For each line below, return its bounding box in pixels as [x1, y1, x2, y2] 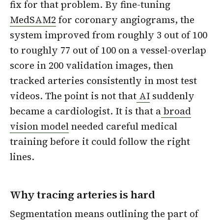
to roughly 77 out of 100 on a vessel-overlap [10, 43, 206, 56]
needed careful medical [69, 119, 177, 133]
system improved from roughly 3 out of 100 [10, 28, 207, 41]
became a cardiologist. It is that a [10, 104, 161, 117]
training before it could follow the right [10, 135, 190, 148]
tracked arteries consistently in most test [10, 74, 197, 87]
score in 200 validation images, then [10, 58, 173, 72]
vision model [10, 119, 69, 133]
